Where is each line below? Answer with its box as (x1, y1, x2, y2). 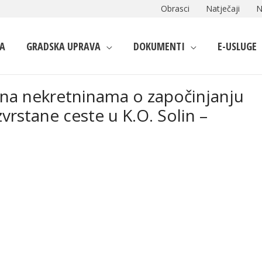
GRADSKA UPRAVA (26, 39, 101, 53)
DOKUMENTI (133, 39, 185, 53)
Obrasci (161, 3, 189, 14)
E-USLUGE (218, 39, 257, 53)
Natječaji (206, 3, 240, 14)
